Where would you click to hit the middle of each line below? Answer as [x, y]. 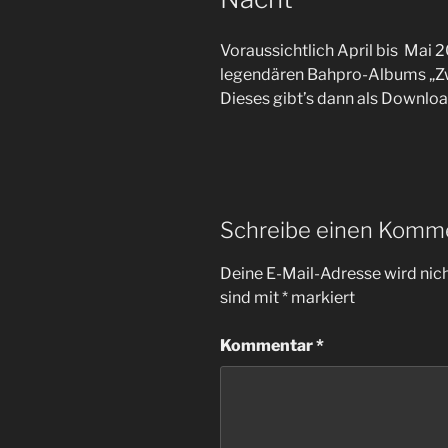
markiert [321, 297]
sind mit [251, 297]
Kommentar [268, 345]
